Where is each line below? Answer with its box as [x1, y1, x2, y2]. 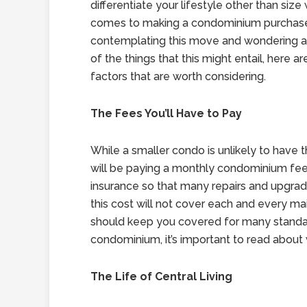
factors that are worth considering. [90, 70, 266, 83]
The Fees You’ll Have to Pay [90, 107, 242, 120]
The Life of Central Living [90, 270, 232, 283]
